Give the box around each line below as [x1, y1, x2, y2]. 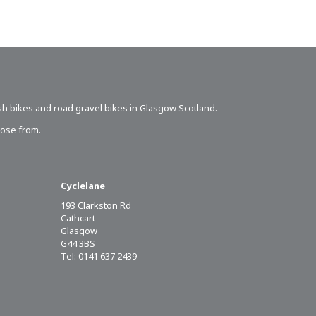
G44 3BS [61, 236, 95, 250]
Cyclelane [61, 178, 105, 192]
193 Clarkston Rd [61, 198, 131, 212]
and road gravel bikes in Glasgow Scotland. [33, 101, 217, 114]
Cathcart [61, 211, 95, 224]
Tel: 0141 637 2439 [61, 249, 137, 262]
